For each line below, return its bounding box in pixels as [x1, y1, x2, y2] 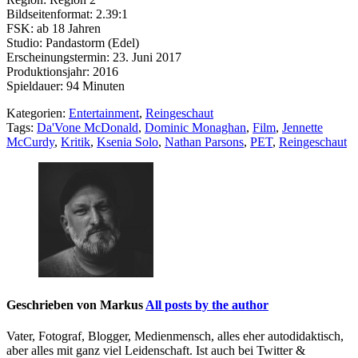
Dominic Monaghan [145, 121, 246, 135]
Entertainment [69, 106, 139, 121]
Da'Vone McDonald [37, 121, 138, 135]
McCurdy [6, 135, 54, 149]
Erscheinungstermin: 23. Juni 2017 [6, 50, 181, 65]
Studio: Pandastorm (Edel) [6, 36, 139, 50]
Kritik [61, 135, 90, 149]
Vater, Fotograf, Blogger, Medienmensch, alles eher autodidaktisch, [6, 328, 344, 343]
